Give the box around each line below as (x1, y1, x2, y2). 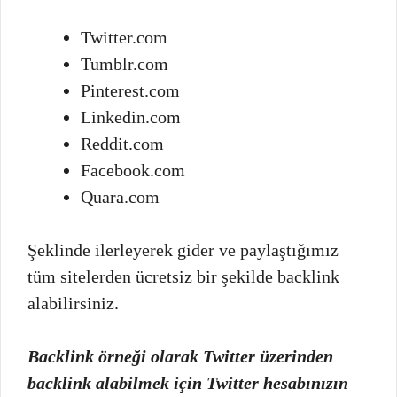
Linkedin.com (81, 106, 181, 127)
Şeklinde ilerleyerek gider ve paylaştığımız (27, 239, 339, 260)
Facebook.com (81, 160, 185, 180)
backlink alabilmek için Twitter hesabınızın (27, 372, 348, 393)
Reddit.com (81, 133, 164, 153)
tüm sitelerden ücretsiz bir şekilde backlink (27, 266, 339, 286)
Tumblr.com (81, 53, 168, 74)
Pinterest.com (81, 80, 180, 100)
